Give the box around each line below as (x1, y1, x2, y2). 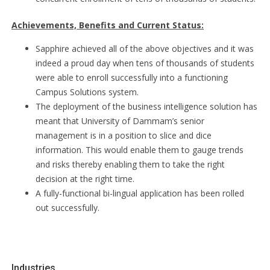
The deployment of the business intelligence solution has (36, 101, 257, 112)
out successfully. (36, 202, 99, 213)
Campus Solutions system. (36, 86, 139, 98)
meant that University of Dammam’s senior (36, 115, 204, 127)
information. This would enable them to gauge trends (36, 144, 243, 155)
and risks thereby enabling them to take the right (36, 159, 225, 170)
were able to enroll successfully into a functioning (36, 72, 228, 83)
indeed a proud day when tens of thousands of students (36, 57, 254, 69)
